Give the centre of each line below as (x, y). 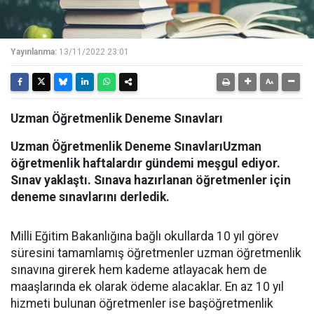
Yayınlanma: (34, 52)
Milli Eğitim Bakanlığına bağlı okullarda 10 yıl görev (145, 236)
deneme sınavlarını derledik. (90, 197)
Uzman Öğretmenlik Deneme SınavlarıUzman (136, 146)
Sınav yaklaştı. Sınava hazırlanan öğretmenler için (151, 180)
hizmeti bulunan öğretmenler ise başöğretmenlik (142, 303)
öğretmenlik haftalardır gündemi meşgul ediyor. (145, 163)
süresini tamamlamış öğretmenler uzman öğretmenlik (156, 253)
